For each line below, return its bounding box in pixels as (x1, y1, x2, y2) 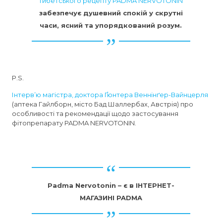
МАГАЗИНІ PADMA (79, 193, 142, 202)
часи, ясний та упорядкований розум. (40, 21, 182, 29)
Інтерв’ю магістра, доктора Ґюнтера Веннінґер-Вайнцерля (12, 90, 209, 99)
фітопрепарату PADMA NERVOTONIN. (12, 118, 137, 127)
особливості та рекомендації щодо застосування (12, 109, 179, 117)
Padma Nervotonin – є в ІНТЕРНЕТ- (47, 181, 174, 189)
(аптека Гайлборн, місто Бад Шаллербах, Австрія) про (12, 100, 194, 108)
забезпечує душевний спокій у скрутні (39, 8, 183, 17)
